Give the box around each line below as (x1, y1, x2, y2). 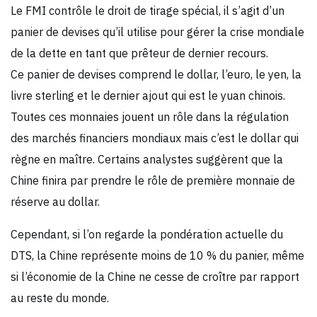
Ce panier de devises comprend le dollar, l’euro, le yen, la (11, 67, 301, 81)
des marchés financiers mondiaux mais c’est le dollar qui (11, 130, 299, 145)
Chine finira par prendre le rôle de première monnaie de (11, 173, 295, 188)
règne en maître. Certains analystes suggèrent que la (11, 151, 283, 166)
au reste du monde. (11, 290, 109, 305)
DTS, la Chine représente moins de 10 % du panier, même (11, 248, 304, 263)
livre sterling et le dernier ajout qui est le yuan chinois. (11, 88, 285, 103)
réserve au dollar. (11, 194, 100, 209)
